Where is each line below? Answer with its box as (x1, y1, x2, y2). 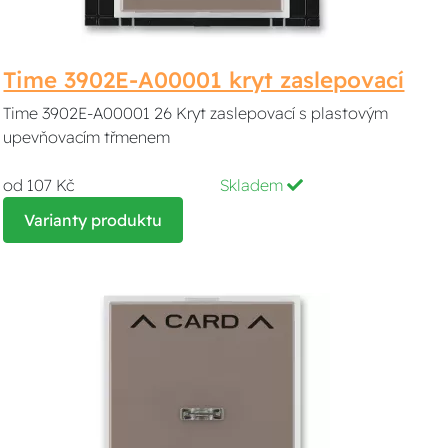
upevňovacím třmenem (3, 126, 171, 147)
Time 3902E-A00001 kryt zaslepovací (3, 65, 405, 94)
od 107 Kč (3, 174, 75, 195)
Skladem (220, 174, 288, 195)
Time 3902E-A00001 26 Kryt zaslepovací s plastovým (3, 102, 389, 123)
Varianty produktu (24, 209, 163, 230)
